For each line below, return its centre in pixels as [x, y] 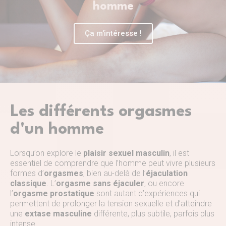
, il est [179, 153]
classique [28, 183]
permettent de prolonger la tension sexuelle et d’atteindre [111, 203]
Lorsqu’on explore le [47, 153]
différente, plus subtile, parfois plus [153, 213]
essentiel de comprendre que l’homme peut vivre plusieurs [113, 163]
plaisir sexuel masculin [126, 153]
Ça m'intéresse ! [113, 34]
